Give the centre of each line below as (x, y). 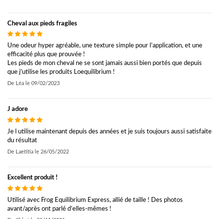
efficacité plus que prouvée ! (46, 55)
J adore (18, 109)
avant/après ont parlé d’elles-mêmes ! (59, 209)
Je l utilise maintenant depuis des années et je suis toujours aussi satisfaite (109, 132)
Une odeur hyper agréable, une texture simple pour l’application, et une (105, 46)
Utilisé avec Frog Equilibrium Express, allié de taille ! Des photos (95, 200)
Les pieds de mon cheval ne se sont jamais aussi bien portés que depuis (105, 64)
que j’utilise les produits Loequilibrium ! (61, 72)
